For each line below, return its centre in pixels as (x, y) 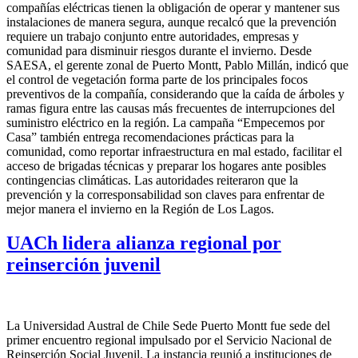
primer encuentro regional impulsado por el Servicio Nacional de (169, 340)
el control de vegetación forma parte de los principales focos (157, 80)
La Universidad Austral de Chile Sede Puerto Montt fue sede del (168, 326)
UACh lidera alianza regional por (144, 243)
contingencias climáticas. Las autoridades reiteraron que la (152, 181)
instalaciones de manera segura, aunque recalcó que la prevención (171, 22)
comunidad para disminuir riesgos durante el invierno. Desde (159, 51)
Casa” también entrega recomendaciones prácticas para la (150, 137)
